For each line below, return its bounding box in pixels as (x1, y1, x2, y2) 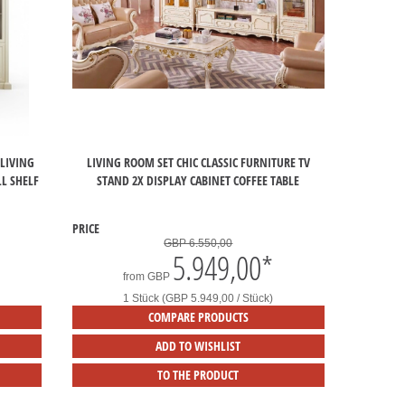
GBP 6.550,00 (164, 237, 233, 250)
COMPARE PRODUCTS (147, 308, 249, 325)
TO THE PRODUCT (157, 366, 240, 383)
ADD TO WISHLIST (155, 337, 241, 354)
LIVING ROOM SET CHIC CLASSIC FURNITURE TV (86, 153, 310, 171)
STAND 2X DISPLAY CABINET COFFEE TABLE (97, 171, 300, 189)
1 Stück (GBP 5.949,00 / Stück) (123, 292, 274, 305)
